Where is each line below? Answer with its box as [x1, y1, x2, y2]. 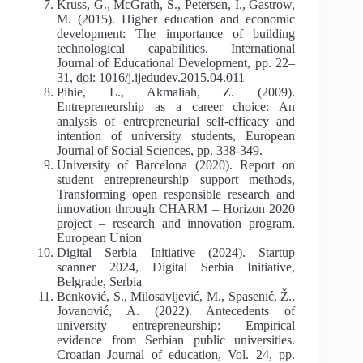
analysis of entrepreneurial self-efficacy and [57, 113, 296, 128]
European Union [57, 230, 142, 245]
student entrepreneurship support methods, [57, 172, 296, 186]
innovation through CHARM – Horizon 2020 [57, 201, 296, 216]
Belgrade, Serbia [57, 274, 142, 288]
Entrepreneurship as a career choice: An [57, 99, 296, 113]
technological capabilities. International [57, 41, 296, 55]
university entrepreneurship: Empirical [57, 318, 296, 332]
